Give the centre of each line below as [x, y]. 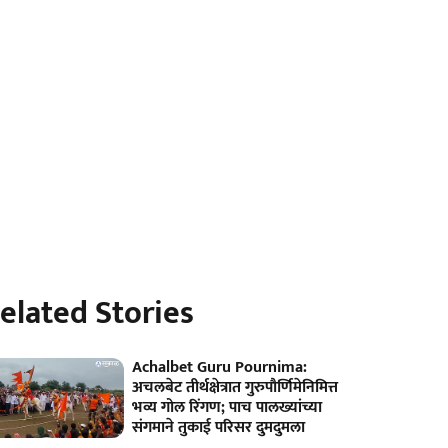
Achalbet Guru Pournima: [220, 367]
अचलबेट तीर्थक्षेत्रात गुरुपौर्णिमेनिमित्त [235, 387]
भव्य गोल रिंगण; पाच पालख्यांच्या [227, 407]
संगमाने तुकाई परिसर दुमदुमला [219, 427]
